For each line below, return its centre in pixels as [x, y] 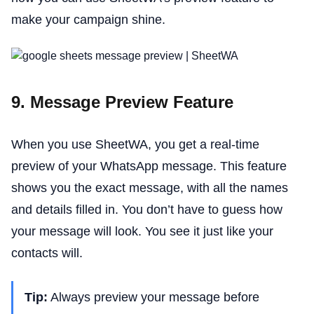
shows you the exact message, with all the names [150, 188]
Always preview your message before [153, 298]
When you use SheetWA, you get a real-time [135, 145]
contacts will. [47, 253]
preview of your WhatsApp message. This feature [149, 166]
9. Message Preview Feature [122, 102]
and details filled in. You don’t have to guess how [147, 210]
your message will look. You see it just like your [142, 232]
